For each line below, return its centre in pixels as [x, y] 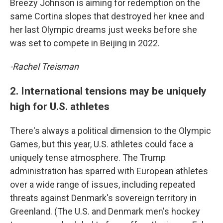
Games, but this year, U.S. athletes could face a [102, 144]
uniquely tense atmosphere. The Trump [88, 158]
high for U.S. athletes [60, 106]
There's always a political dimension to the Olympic [111, 131]
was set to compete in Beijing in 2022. [85, 43]
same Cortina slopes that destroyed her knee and [107, 16]
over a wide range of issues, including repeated [103, 184]
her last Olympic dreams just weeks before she [104, 30]
